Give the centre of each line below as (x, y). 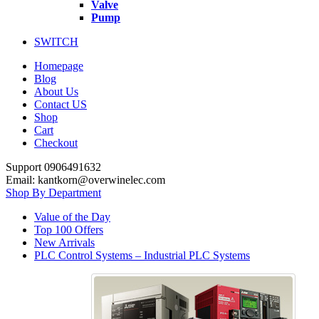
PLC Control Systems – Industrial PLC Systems (142, 255)
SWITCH (56, 41)
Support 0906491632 (53, 167)
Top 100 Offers (69, 229)
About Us (56, 91)
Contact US (61, 104)
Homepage (59, 66)
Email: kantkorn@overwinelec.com (85, 179)
